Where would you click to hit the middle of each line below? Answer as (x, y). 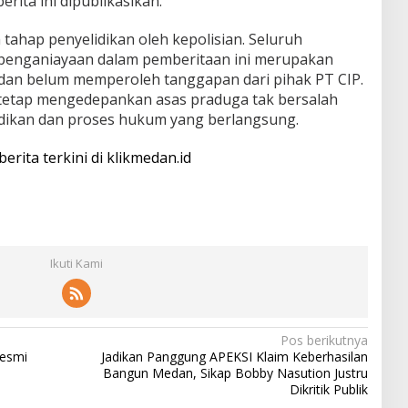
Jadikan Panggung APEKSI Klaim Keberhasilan (234, 356)
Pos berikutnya (324, 340)
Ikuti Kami (76, 263)
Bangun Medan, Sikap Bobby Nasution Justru (235, 372)
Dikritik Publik (328, 389)
